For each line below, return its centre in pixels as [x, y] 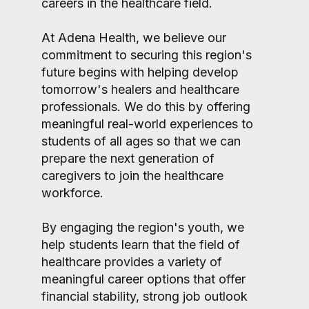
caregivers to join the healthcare [132, 176]
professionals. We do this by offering [146, 107]
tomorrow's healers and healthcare [140, 89]
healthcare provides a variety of [132, 262]
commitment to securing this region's [147, 55]
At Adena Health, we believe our [134, 38]
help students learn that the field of [141, 245]
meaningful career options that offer [143, 279]
